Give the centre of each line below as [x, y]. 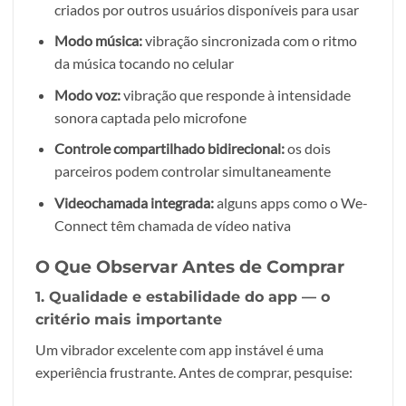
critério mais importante [129, 320]
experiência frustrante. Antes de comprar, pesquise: [194, 372]
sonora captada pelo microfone [150, 117]
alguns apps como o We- [290, 203]
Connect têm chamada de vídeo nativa [172, 225]
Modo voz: [87, 94]
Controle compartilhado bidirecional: [169, 149]
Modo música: [98, 41]
